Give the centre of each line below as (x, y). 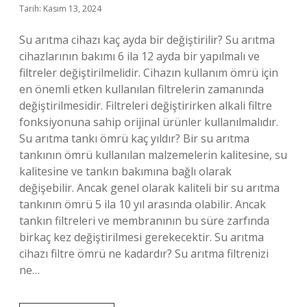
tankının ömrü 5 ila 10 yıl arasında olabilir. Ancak (143, 204)
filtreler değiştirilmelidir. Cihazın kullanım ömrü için (149, 73)
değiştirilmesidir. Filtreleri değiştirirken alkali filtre (146, 106)
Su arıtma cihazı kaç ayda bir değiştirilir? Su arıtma (147, 40)
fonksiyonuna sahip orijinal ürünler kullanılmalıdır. (149, 122)
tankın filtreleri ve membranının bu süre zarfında (144, 221)
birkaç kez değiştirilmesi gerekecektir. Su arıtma (142, 237)
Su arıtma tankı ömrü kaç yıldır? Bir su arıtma (134, 138)
